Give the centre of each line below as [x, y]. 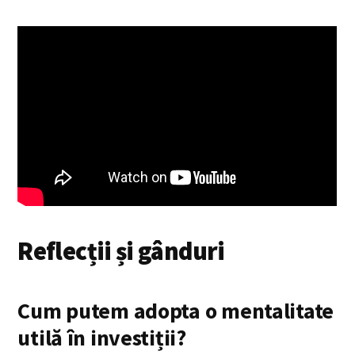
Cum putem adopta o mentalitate [176, 310]
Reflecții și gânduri [121, 251]
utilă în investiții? [102, 337]
